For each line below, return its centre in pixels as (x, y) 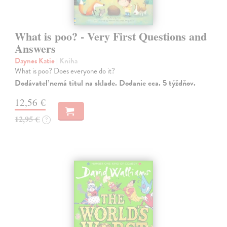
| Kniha (67, 61)
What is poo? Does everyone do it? (65, 71)
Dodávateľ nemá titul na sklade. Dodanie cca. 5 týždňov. (105, 83)
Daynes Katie (36, 61)
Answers (35, 48)
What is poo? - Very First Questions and (111, 36)
